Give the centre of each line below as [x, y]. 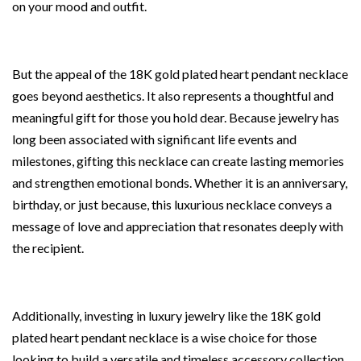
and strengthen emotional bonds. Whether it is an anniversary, [180, 182]
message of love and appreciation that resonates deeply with [178, 226]
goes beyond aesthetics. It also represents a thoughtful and [173, 95]
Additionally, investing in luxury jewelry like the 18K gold [166, 315]
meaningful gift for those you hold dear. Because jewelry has [176, 117]
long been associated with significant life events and [154, 139]
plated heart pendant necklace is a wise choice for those [164, 337]
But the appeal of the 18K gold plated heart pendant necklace [180, 73]
